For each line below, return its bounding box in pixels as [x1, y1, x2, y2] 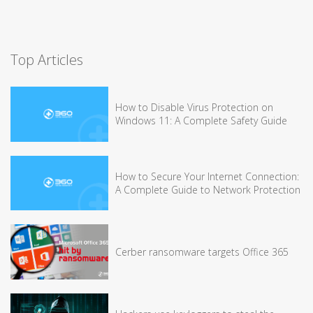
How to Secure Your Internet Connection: [115, 169, 299, 183]
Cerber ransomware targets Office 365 [115, 245, 289, 259]
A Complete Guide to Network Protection [115, 182, 300, 196]
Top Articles [10, 50, 83, 69]
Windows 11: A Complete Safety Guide [115, 114, 287, 128]
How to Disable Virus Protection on [115, 101, 273, 115]
